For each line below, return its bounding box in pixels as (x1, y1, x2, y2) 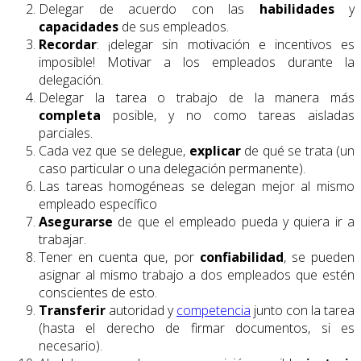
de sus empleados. (118, 17, 229, 35)
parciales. (39, 123, 93, 142)
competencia (176, 301, 251, 319)
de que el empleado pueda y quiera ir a (113, 212, 355, 230)
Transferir (39, 301, 106, 319)
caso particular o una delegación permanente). (39, 159, 305, 177)
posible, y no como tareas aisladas (101, 106, 355, 124)
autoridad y (106, 301, 176, 319)
